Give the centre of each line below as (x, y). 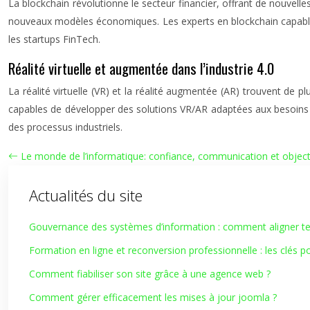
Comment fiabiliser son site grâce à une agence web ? (150, 274)
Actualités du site (86, 195)
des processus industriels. (65, 127)
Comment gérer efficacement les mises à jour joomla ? (153, 297)
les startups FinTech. (54, 39)
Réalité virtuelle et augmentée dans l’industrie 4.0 (141, 68)
